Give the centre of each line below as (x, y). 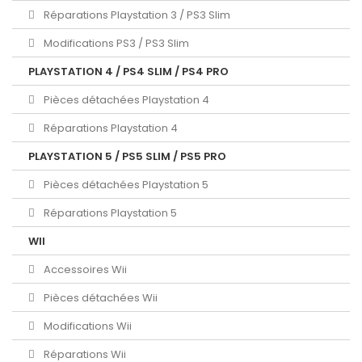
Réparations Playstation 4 (109, 128)
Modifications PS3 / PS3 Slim (115, 43)
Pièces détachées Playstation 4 (125, 99)
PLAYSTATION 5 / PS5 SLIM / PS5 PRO (127, 156)
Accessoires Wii (84, 269)
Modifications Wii (86, 326)
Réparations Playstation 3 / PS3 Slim (136, 15)
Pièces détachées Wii (99, 297)
